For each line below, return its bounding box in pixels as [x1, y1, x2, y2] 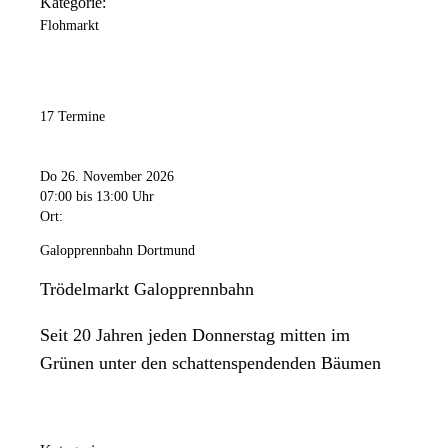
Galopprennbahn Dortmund [40, 242, 195, 258]
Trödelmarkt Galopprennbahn [40, 278, 254, 299]
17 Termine [40, 109, 105, 125]
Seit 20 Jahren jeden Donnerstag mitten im [40, 324, 350, 345]
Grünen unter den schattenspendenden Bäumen [40, 352, 381, 373]
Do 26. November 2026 [40, 168, 174, 184]
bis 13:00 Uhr [76, 188, 154, 204]
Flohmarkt [40, 18, 99, 34]
